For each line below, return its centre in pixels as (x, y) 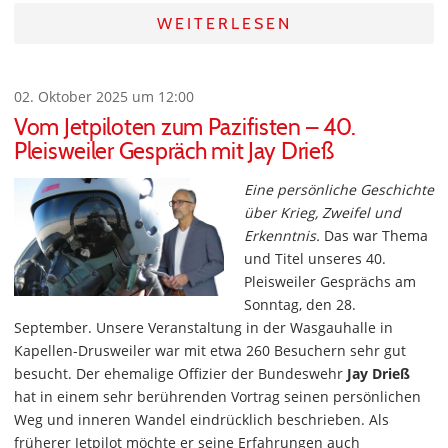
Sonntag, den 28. (300, 304)
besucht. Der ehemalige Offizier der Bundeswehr (180, 373)
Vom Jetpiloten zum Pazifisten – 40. (185, 127)
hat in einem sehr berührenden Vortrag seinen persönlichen (217, 396)
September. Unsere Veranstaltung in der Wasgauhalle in (203, 327)
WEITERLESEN (224, 23)
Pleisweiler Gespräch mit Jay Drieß (174, 151)
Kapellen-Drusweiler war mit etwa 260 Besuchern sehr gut (210, 350)
